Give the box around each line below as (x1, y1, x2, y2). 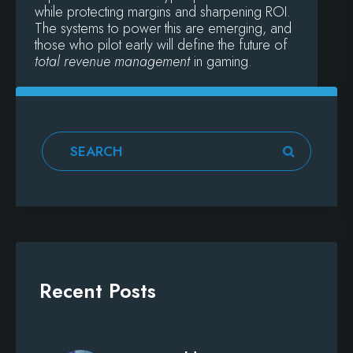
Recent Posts (39, 277, 156, 306)
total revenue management (35, 51, 194, 72)
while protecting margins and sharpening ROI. (35, 2, 291, 23)
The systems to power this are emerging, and (35, 18, 292, 39)
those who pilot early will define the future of (35, 35, 288, 56)
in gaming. (194, 51, 252, 72)
